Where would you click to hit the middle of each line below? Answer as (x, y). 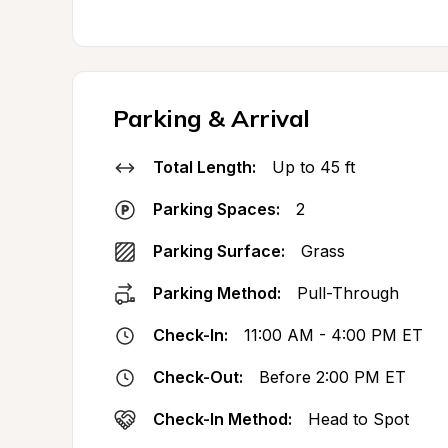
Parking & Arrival (211, 118)
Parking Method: (217, 293)
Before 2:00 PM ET (332, 377)
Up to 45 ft (313, 167)
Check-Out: (198, 377)
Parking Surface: (219, 251)
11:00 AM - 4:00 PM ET (333, 335)
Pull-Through (348, 293)
